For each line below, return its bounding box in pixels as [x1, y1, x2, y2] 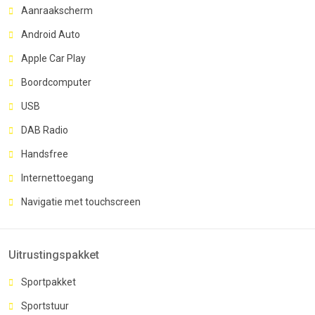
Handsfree [21, 148, 68, 160]
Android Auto [21, 28, 80, 40]
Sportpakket [21, 276, 76, 288]
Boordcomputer [21, 76, 91, 88]
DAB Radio [21, 124, 68, 136]
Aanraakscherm [21, 4, 93, 16]
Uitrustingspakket [8, 247, 99, 262]
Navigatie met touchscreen [21, 195, 141, 207]
